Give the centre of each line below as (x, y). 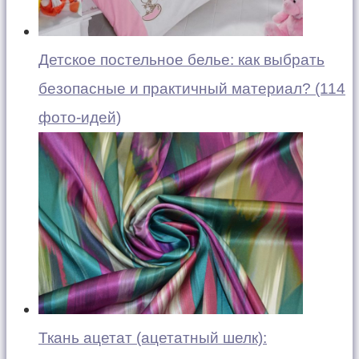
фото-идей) (80, 117)
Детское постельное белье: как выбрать (182, 59)
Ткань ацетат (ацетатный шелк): (153, 337)
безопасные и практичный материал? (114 (192, 88)
